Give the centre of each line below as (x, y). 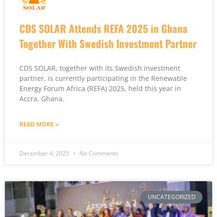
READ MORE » (39, 124)
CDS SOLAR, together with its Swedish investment (100, 68)
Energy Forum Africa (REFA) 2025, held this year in (100, 88)
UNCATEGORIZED (171, 197)
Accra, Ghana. (42, 98)
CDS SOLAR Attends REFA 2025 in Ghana (103, 28)
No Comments (98, 153)
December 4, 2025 (45, 153)
